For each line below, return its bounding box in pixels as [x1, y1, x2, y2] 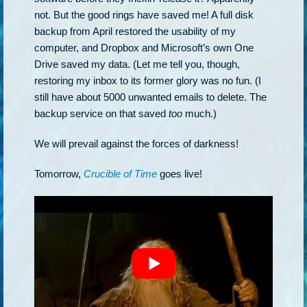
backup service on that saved [34, 108, 169, 119]
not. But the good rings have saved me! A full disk [34, 9, 254, 21]
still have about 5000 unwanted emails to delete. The [34, 91, 267, 103]
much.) [182, 108, 217, 119]
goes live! [157, 168, 202, 180]
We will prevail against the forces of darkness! [34, 138, 238, 149]
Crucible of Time [84, 168, 157, 180]
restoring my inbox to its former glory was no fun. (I [34, 75, 261, 86]
